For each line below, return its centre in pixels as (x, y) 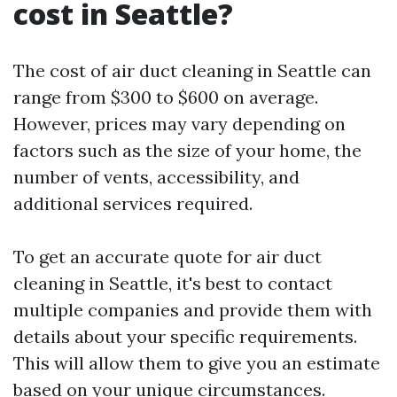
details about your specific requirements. (185, 336)
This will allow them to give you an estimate (197, 363)
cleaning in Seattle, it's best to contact (173, 283)
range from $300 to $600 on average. (166, 97)
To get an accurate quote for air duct (167, 257)
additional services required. (133, 203)
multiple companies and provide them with (193, 310)
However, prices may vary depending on (179, 124)
